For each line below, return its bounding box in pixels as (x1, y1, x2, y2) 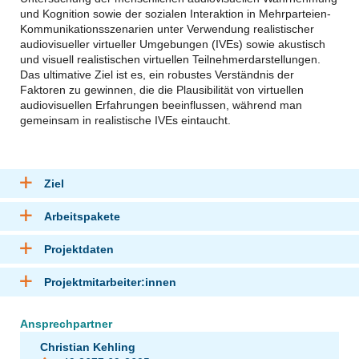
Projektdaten (44, 243, 114, 256)
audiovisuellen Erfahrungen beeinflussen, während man (20, 98, 302, 111)
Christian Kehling (40, 341, 139, 353)
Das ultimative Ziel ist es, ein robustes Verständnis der (20, 67, 294, 81)
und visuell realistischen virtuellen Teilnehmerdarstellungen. (20, 52, 321, 66)
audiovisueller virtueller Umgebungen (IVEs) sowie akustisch (20, 37, 325, 50)
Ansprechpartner (20, 317, 112, 330)
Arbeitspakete (44, 210, 120, 223)
